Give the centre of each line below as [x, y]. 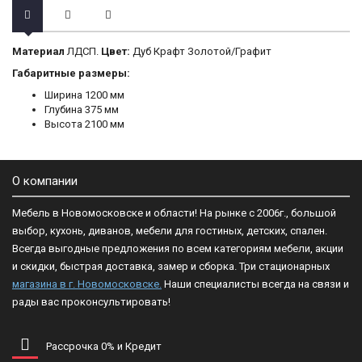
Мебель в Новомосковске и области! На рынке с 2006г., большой [174, 213]
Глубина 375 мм [82, 109]
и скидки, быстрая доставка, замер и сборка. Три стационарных [172, 266]
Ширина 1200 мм [84, 95]
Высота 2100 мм [84, 124]
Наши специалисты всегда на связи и [255, 284]
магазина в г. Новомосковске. [87, 284]
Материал [38, 51]
